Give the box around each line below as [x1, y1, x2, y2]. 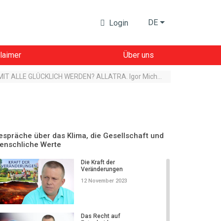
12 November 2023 [81, 178, 127, 184]
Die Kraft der [81, 159, 115, 166]
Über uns [123, 50, 154, 60]
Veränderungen [81, 166, 123, 173]
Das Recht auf [81, 212, 120, 220]
